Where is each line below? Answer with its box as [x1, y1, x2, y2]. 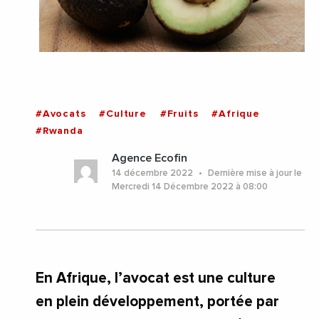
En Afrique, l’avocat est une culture [36, 270, 276, 286]
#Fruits [159, 108, 199, 119]
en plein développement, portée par [36, 293, 279, 309]
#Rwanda [36, 125, 83, 136]
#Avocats [36, 108, 86, 119]
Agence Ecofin [111, 152, 187, 164]
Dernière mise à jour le [205, 168, 302, 178]
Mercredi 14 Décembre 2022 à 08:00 [111, 182, 268, 192]
